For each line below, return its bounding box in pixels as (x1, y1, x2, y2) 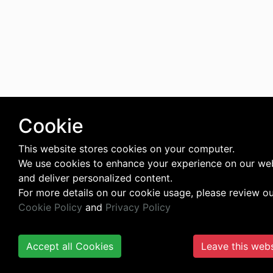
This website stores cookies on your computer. (18, 143, 235, 155)
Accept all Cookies (26, 240, 113, 252)
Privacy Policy (105, 201, 171, 213)
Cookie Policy (18, 201, 82, 213)
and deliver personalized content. (18, 172, 172, 184)
